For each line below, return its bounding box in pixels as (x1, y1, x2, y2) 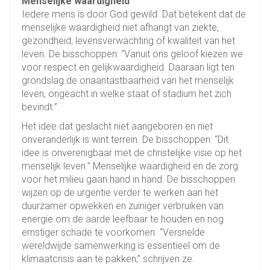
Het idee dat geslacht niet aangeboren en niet (22, 121, 213, 133)
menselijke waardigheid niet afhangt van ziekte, (22, 22, 219, 34)
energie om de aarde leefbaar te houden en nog (22, 213, 224, 225)
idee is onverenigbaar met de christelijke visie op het (22, 147, 242, 159)
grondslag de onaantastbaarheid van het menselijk (22, 75, 234, 87)
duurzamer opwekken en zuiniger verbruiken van (22, 200, 224, 212)
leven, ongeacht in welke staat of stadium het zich (22, 88, 231, 100)
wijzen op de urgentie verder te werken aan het (22, 187, 218, 199)
